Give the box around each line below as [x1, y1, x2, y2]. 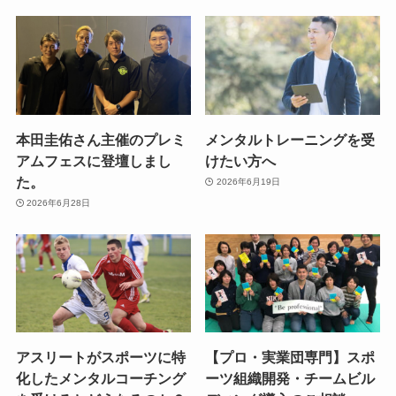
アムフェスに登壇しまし [15, 152, 171, 169]
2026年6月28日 [27, 198, 91, 209]
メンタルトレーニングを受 [205, 131, 376, 148]
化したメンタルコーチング [15, 370, 186, 387]
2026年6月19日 [216, 177, 280, 187]
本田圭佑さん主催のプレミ [15, 131, 186, 148]
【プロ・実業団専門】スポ [205, 349, 376, 366]
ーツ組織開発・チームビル [205, 370, 376, 387]
